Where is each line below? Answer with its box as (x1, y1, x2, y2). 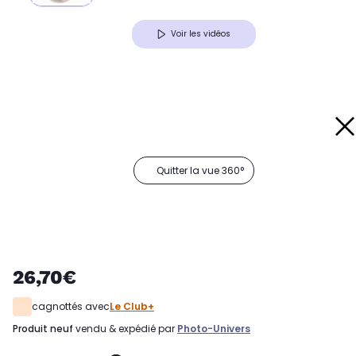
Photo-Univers (177, 322, 250, 336)
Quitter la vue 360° (157, 164, 244, 178)
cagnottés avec (32, 300, 110, 314)
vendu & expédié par (73, 322, 177, 336)
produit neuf (18, 322, 73, 336)
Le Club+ (110, 300, 154, 314)
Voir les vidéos (171, 28, 230, 41)
